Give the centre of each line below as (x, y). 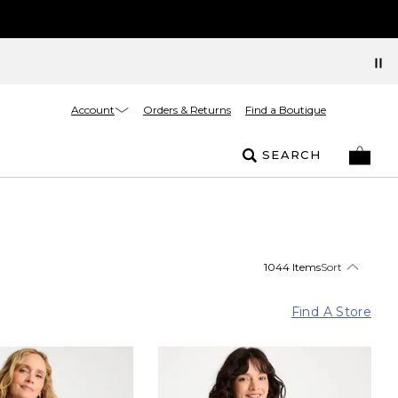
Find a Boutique (286, 110)
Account (93, 109)
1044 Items (292, 267)
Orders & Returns (187, 110)
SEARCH (291, 155)
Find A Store (331, 311)
